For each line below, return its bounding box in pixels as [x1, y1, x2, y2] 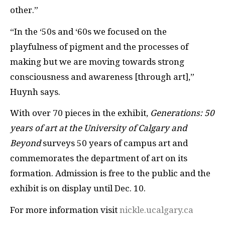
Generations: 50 [150, 108, 214, 118]
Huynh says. [10, 86, 60, 97]
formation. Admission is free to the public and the [10, 168, 210, 178]
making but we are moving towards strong [10, 56, 184, 67]
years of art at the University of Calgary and [10, 123, 187, 133]
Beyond [10, 138, 41, 148]
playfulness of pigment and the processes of [10, 41, 188, 52]
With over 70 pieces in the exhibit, [10, 108, 150, 118]
